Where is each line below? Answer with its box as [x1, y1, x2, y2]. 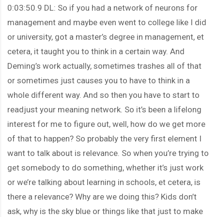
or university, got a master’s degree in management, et [7, 31, 204, 42]
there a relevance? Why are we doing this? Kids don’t [7, 191, 197, 201]
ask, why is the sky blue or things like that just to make [7, 206, 203, 216]
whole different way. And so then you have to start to [7, 90, 200, 100]
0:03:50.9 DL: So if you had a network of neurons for [7, 2, 198, 13]
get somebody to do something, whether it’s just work [7, 162, 203, 172]
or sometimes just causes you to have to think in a [7, 75, 190, 85]
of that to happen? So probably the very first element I [7, 133, 201, 143]
